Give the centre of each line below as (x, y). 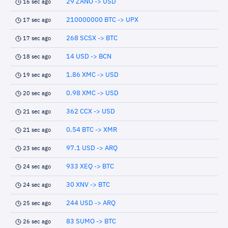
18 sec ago (37, 57)
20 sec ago (37, 93)
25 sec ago (37, 203)
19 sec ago (37, 75)
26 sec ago (37, 222)
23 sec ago (37, 148)
